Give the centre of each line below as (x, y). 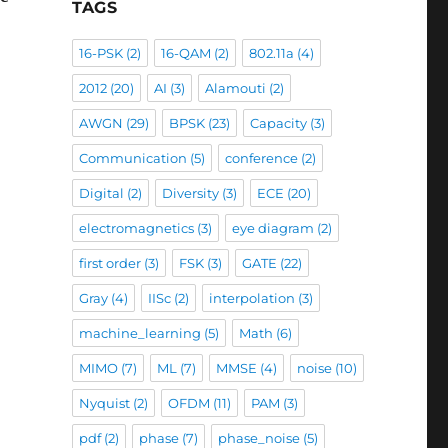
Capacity (278, 123)
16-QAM (185, 53)
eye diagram (272, 228)
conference (261, 158)
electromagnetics (136, 228)
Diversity (190, 193)
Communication (132, 158)
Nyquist (104, 403)
